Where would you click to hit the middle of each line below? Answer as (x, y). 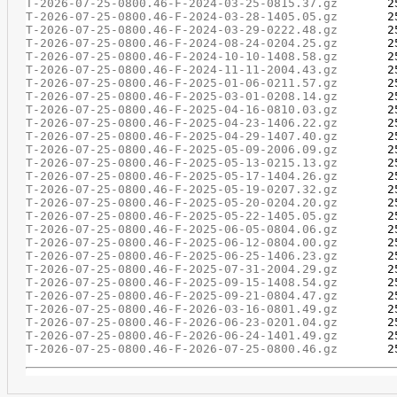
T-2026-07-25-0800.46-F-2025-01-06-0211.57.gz (181, 83)
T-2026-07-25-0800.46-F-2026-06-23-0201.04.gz (181, 322)
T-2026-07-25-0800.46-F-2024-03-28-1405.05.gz (181, 16)
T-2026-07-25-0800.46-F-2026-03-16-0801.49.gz (181, 309)
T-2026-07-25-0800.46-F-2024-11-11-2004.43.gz (181, 70)
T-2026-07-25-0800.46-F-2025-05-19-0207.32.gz (181, 189)
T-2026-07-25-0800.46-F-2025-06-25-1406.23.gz (181, 256)
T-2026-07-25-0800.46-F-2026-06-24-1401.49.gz (181, 335)
